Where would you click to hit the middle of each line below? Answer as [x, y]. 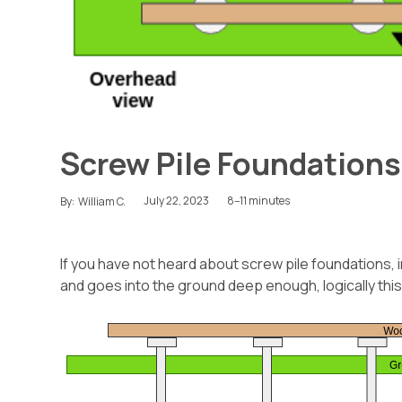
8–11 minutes [259, 201]
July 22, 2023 [177, 201]
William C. [102, 201]
